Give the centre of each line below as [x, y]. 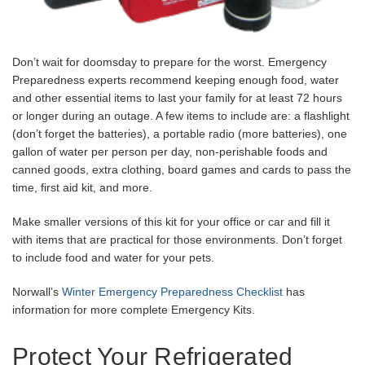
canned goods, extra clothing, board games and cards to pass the [182, 169]
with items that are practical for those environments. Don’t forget [177, 239]
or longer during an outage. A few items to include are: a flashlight [181, 115]
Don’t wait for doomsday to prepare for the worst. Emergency [169, 62]
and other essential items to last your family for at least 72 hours [177, 97]
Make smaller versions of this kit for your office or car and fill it [171, 221]
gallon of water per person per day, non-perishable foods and [170, 151]
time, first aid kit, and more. [82, 187]
